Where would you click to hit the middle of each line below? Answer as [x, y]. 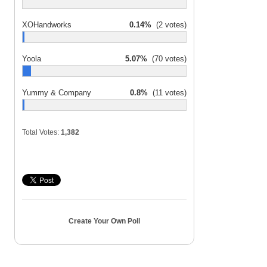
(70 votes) [167, 59]
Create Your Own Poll [104, 221]
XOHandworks [47, 25]
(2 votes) [169, 25]
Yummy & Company [57, 93]
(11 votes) [167, 93]
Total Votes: [41, 132]
